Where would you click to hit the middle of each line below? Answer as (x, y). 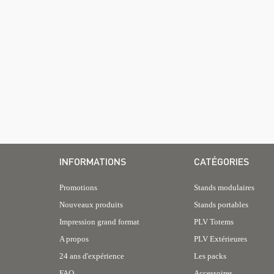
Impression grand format (99, 222)
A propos (74, 239)
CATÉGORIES (221, 161)
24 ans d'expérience (92, 256)
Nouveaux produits (91, 205)
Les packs (210, 256)
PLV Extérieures (220, 239)
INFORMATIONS (93, 161)
